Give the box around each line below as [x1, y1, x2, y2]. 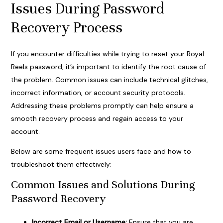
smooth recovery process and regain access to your [10, 114, 183, 123]
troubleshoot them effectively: [10, 160, 111, 169]
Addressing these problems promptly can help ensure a [10, 101, 194, 111]
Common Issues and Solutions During [10, 178, 195, 192]
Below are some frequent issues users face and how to [10, 147, 191, 156]
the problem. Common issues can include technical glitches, [10, 75, 208, 85]
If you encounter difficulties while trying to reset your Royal [10, 49, 204, 59]
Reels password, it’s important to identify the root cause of [10, 62, 206, 72]
